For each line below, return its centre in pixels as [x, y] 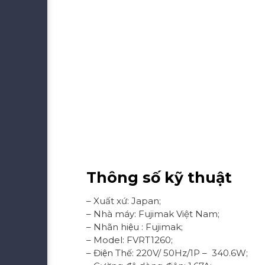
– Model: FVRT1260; [129, 240]
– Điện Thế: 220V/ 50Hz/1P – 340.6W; [167, 253]
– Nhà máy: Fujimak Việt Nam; [153, 214]
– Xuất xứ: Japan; [123, 201]
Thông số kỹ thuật [159, 178]
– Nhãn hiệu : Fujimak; [134, 227]
